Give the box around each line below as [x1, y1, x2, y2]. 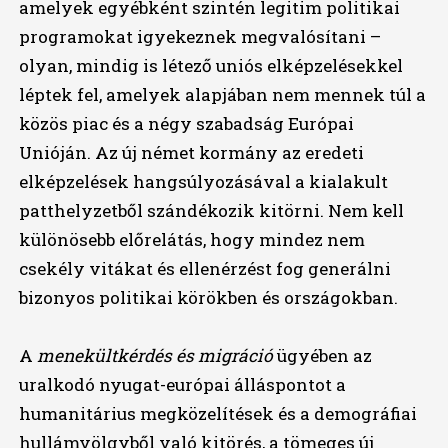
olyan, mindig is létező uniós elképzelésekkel [18, 54, 403, 78]
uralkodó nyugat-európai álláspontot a [18, 373, 346, 397]
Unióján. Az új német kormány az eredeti [18, 141, 364, 165]
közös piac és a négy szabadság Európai [18, 112, 354, 136]
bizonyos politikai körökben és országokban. [18, 286, 398, 310]
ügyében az [272, 344, 372, 368]
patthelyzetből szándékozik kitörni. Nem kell [18, 199, 404, 223]
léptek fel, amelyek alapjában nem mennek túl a [18, 83, 426, 107]
